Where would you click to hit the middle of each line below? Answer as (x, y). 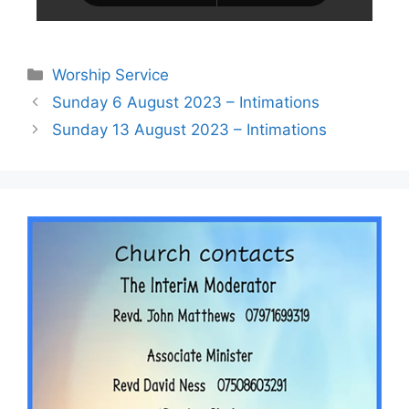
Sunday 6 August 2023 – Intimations (186, 102)
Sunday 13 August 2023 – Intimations (190, 129)
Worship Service (111, 74)
